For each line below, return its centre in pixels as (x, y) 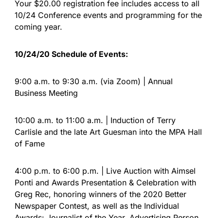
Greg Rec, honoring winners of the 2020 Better (100, 194)
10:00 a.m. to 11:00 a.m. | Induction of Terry (95, 120)
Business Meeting (46, 93)
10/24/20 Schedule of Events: (72, 54)
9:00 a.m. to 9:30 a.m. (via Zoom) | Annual (94, 81)
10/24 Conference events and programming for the (108, 15)
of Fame (30, 144)
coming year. (38, 27)
